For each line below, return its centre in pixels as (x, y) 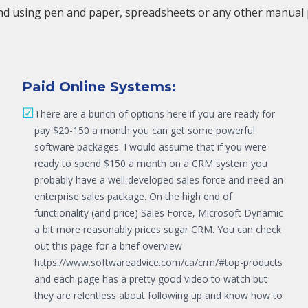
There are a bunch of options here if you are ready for (155, 113)
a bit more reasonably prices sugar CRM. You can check (158, 229)
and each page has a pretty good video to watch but (151, 278)
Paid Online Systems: (99, 86)
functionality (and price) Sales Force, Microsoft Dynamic (159, 212)
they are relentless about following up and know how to (158, 295)
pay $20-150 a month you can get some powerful (145, 130)
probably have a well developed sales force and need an (159, 179)
